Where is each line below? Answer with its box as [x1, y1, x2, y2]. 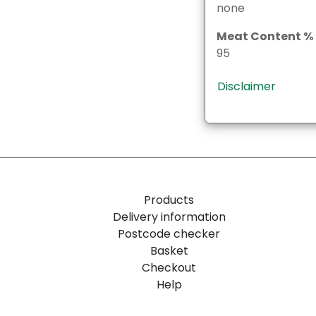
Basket [150, 243, 188, 259]
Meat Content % [216, 28, 313, 44]
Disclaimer [217, 78, 276, 95]
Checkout [142, 260, 197, 276]
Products [144, 192, 195, 208]
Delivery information [112, 209, 226, 225]
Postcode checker [118, 226, 221, 242]
